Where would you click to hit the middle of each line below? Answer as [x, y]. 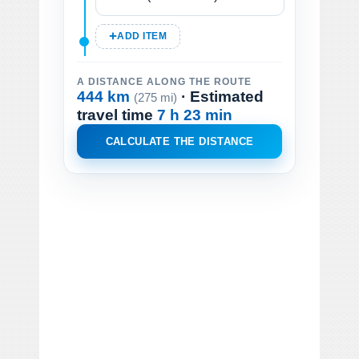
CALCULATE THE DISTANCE [179, 141]
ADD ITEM [142, 36]
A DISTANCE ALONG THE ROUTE [164, 81]
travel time [117, 115]
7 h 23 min [195, 115]
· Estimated [220, 96]
